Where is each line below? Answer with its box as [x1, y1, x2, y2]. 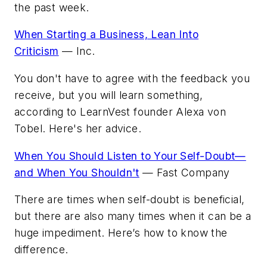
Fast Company [157, 166, 230, 179]
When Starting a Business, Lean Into [14, 28, 198, 41]
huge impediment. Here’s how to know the [14, 226, 228, 240]
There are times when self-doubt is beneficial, [14, 193, 245, 206]
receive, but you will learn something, [14, 88, 203, 101]
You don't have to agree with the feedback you [14, 72, 250, 85]
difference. [14, 243, 69, 256]
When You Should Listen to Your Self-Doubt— [14, 149, 246, 162]
